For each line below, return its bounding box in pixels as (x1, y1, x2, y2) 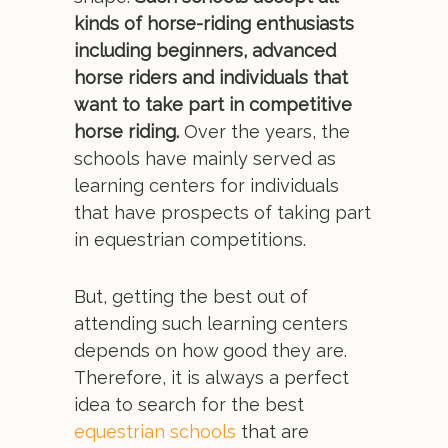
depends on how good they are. (74, 340, 347, 361)
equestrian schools (74, 421, 236, 442)
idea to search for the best (74, 394, 304, 415)
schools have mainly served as (74, 148, 336, 169)
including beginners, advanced (74, 40, 336, 61)
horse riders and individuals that (74, 67, 348, 88)
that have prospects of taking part (74, 202, 371, 223)
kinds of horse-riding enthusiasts (74, 13, 354, 34)
